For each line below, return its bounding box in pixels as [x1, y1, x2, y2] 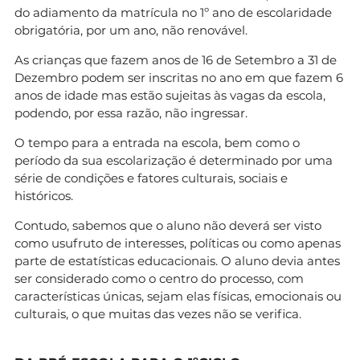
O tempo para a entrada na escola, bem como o [14, 134, 300, 150]
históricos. [14, 187, 73, 203]
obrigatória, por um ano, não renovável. [14, 22, 247, 38]
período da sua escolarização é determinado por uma [14, 152, 333, 168]
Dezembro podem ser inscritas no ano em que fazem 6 [14, 69, 343, 85]
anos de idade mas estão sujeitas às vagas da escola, [14, 87, 325, 103]
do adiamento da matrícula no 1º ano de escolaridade [14, 4, 332, 20]
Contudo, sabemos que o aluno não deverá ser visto [14, 217, 321, 233]
